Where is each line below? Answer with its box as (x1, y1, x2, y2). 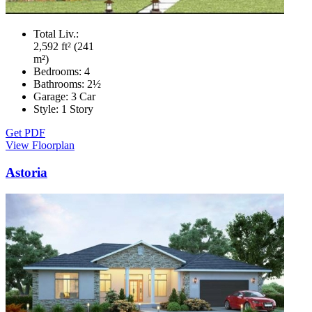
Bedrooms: (33, 65, 84, 78)
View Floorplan (6, 139, 75, 152)
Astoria (6, 165, 47, 180)
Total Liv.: (33, 28, 79, 40)
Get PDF (6, 127, 45, 139)
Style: (33, 103, 61, 116)
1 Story (61, 103, 93, 116)
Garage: (33, 91, 71, 103)
